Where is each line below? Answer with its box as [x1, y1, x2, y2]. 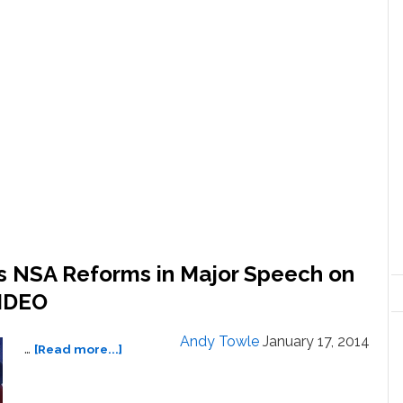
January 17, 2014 [263, 333, 370, 351]
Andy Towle [180, 333, 259, 351]
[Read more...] [34, 342, 122, 357]
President [121, 359, 184, 374]
